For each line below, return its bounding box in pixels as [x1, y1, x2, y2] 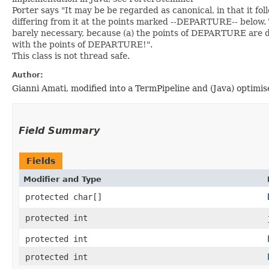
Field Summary [19, 124, 100, 136]
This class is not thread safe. [12, 50, 130, 61]
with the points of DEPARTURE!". [12, 39, 153, 49]
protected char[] [25, 192, 102, 202]
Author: [12, 70, 43, 79]
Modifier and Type [23, 174, 101, 184]
